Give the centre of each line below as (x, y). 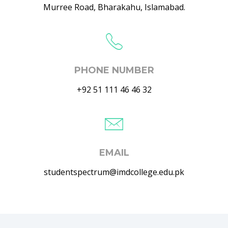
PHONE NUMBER (114, 70)
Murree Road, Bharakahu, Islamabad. (114, 7)
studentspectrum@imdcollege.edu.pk (114, 172)
